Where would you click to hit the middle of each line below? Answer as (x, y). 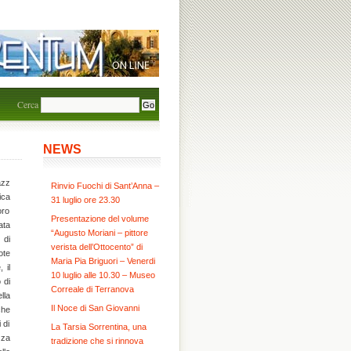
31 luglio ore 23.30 (85, 200)
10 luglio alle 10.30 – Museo (103, 275)
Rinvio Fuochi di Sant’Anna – (105, 186)
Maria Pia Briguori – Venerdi (103, 261)
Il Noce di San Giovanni (95, 308)
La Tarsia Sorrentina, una (98, 327)
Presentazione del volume (100, 219)
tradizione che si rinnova (97, 341)
